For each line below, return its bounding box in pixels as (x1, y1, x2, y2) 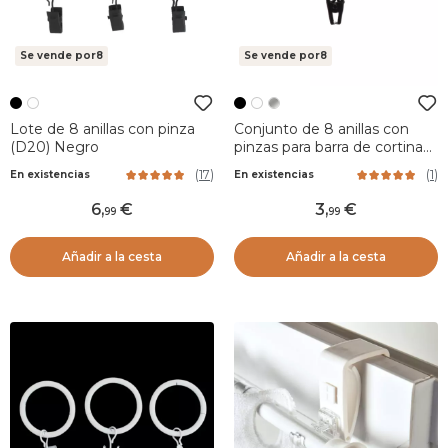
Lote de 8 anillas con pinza (10, 120, 195, 138)
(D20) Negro (10, 138, 99, 156)
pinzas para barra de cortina (234, 138, 423, 156)
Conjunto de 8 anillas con (234, 120, 409, 138)
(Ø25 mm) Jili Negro (234, 156, 374, 174)
